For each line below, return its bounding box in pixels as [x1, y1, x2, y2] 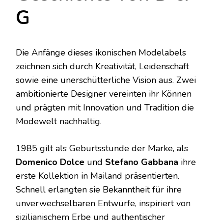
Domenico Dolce [16, 156, 84, 168]
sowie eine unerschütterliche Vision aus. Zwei [16, 74, 196, 86]
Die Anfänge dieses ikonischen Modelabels [16, 47, 186, 59]
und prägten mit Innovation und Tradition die [16, 102, 194, 114]
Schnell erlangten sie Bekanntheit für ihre [16, 184, 182, 196]
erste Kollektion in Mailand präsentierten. [16, 170, 179, 182]
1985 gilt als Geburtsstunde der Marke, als [16, 142, 188, 155]
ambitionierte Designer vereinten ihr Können [16, 88, 192, 100]
